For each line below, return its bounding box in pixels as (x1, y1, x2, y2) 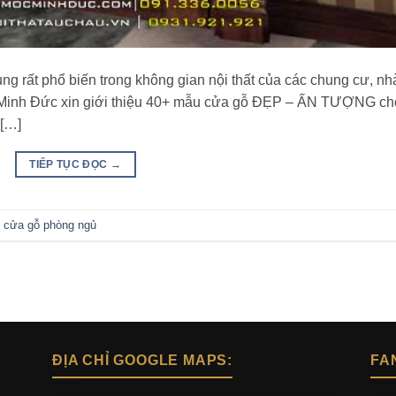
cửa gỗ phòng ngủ (4, 217, 96, 232)
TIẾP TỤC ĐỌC (29, 158, 110, 171)
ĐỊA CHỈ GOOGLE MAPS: (52, 353, 232, 369)
